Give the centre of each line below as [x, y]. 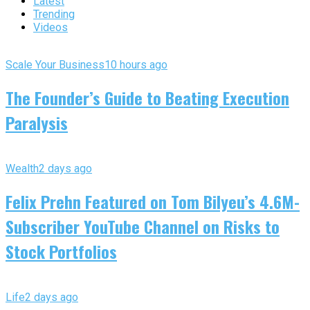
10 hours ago [136, 65]
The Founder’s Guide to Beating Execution [147, 97]
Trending [54, 15]
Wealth [22, 168]
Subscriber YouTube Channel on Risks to [143, 226]
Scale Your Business [55, 65]
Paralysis [37, 122]
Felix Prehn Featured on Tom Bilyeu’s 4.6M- [153, 201]
